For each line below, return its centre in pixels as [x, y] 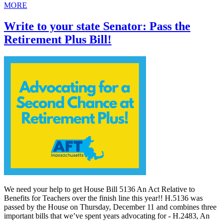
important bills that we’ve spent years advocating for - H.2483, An [107, 216]
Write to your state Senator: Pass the [97, 26]
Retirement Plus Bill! [58, 39]
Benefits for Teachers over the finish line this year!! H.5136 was [103, 198]
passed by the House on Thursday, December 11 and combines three [110, 207]
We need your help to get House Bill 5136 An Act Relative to [99, 189]
